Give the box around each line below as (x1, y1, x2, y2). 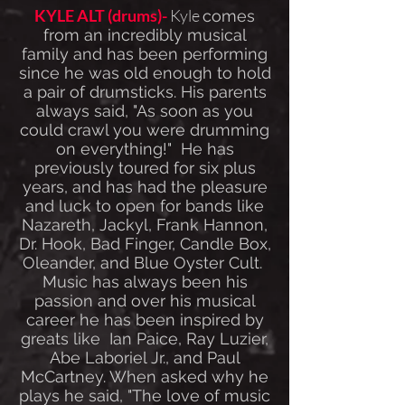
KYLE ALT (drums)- (34, 5, 167, 25)
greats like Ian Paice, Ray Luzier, (21, 329, 268, 348)
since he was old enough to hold (18, 63, 271, 82)
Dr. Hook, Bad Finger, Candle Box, (18, 234, 271, 253)
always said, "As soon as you (36, 101, 253, 120)
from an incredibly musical (42, 25, 247, 44)
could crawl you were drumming (20, 120, 269, 139)
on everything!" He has (55, 139, 234, 158)
